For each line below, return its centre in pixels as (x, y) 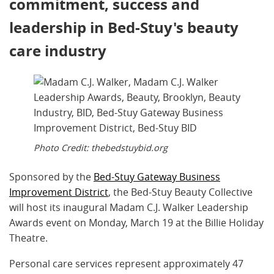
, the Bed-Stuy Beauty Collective (180, 192)
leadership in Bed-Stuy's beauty (124, 28)
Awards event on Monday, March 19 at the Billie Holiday (136, 223)
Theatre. (28, 238)
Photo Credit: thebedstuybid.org (101, 148)
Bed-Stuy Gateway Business (157, 177)
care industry (58, 51)
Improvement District (59, 192)
